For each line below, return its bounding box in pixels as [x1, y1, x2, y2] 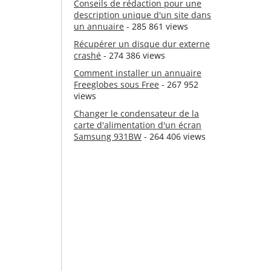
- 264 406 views [142, 131, 206, 142]
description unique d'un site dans [74, 9, 211, 21]
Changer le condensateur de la [74, 108, 199, 119]
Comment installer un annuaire [74, 67, 201, 79]
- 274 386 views [101, 50, 165, 61]
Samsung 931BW [74, 131, 142, 142]
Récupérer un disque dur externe [74, 38, 210, 50]
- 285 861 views [124, 21, 188, 32]
